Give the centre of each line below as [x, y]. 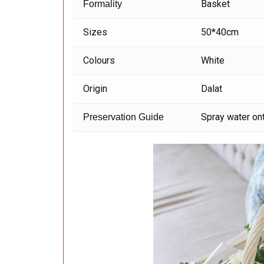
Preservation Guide [125, 117]
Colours [99, 61]
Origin [95, 89]
